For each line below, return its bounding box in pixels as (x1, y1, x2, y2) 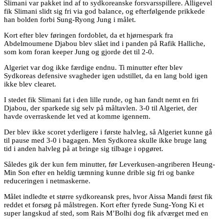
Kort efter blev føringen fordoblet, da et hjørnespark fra (4, 31, 173, 39)
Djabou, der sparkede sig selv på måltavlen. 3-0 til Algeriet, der (4, 104, 197, 112)
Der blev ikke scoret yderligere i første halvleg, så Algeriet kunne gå (4, 128, 212, 136)
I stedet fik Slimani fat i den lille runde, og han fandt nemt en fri (4, 95, 198, 104)
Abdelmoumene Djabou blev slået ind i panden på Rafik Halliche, (4, 39, 205, 47)
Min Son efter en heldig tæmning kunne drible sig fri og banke (4, 168, 195, 176)
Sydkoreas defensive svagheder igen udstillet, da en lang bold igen (4, 71, 208, 80)
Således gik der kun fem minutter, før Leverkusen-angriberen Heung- (4, 160, 215, 168)
